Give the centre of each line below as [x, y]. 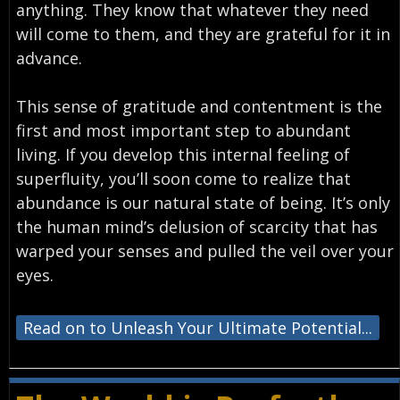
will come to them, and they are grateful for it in [203, 33]
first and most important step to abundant [183, 130]
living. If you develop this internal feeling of [183, 154]
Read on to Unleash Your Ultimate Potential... [197, 327]
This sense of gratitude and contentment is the [199, 106]
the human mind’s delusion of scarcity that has [196, 226]
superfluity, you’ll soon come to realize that [183, 178]
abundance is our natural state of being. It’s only [203, 202]
